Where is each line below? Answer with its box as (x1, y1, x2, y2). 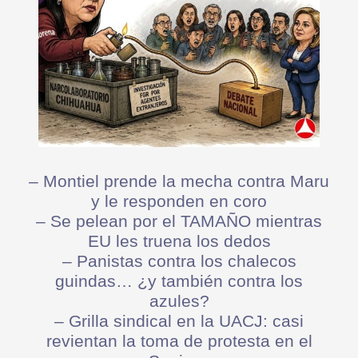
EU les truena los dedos (87, 232, 271, 251)
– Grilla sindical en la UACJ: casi (54, 312, 304, 331)
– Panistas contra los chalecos (62, 252, 296, 271)
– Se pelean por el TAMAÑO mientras (36, 212, 322, 231)
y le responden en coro (91, 192, 267, 211)
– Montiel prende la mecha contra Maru (29, 172, 329, 191)
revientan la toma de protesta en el (46, 332, 312, 351)
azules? (149, 292, 209, 311)
